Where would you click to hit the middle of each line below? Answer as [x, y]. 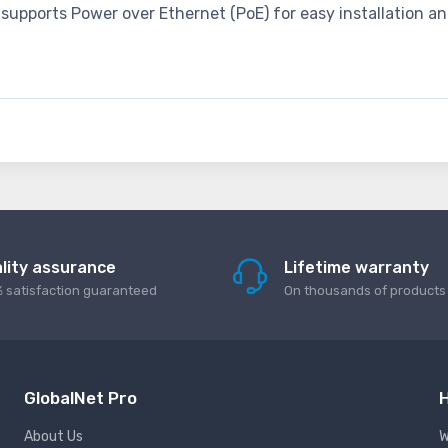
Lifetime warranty [356, 268]
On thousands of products [364, 291]
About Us [53, 437]
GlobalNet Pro [80, 398]
